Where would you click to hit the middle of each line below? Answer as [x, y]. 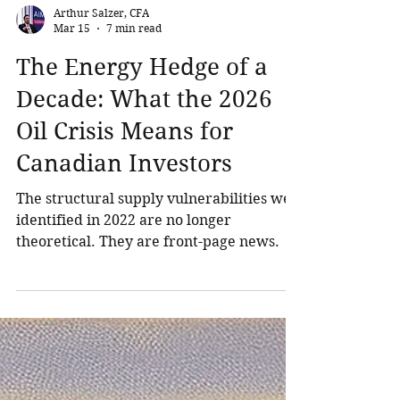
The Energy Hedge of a [142, 196]
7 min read [134, 157]
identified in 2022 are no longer [124, 349]
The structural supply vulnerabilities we [154, 327]
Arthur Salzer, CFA [101, 142]
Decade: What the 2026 [144, 228]
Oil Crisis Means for [125, 260]
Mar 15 [72, 157]
